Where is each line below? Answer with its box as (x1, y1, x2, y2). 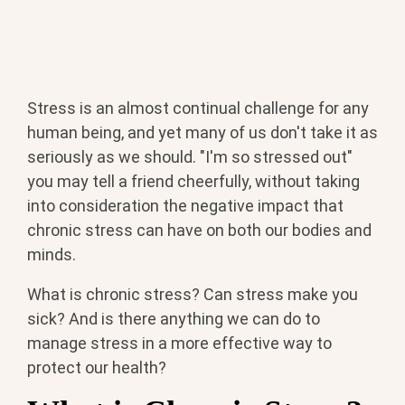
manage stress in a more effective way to (27, 333, 332, 353)
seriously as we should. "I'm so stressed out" (27, 146, 353, 166)
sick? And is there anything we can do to (27, 308, 320, 328)
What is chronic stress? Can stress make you (27, 284, 358, 304)
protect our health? (27, 357, 166, 377)
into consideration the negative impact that (27, 195, 344, 215)
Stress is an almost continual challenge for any (27, 98, 369, 118)
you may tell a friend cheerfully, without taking (27, 171, 360, 191)
